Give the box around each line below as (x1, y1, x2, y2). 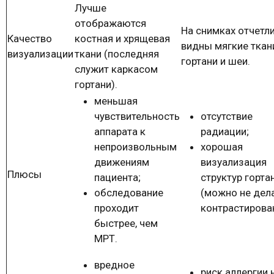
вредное (94, 259, 135, 272)
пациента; (94, 171, 141, 184)
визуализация (201, 156, 267, 169)
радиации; (201, 125, 249, 138)
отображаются (75, 17, 146, 30)
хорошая (201, 141, 243, 154)
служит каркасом (75, 63, 158, 76)
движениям (94, 156, 149, 169)
